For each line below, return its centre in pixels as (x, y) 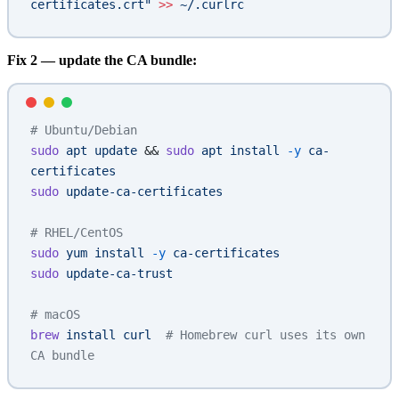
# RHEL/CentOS (77, 233)
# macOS (55, 315)
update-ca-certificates (141, 192)
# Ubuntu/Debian (84, 130)
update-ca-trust (116, 274)
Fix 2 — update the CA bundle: (102, 61)
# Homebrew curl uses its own (258, 335)
